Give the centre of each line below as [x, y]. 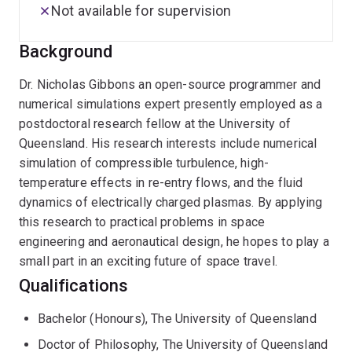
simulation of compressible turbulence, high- [144, 163]
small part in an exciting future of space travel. [148, 261]
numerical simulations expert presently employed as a [171, 104]
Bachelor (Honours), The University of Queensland [177, 319]
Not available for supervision [141, 11]
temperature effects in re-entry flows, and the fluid [161, 183]
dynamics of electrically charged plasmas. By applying [171, 202]
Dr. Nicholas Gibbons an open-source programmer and [170, 84]
